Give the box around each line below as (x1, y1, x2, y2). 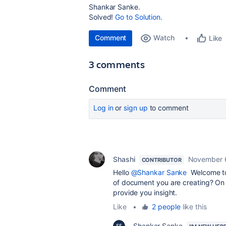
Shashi (113, 155, 135, 163)
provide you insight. (113, 188, 178, 197)
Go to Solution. (115, 13, 163, 21)
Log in (93, 103, 114, 112)
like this (180, 202, 207, 211)
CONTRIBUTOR (141, 156, 182, 163)
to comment (147, 103, 189, 112)
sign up (124, 103, 148, 112)
